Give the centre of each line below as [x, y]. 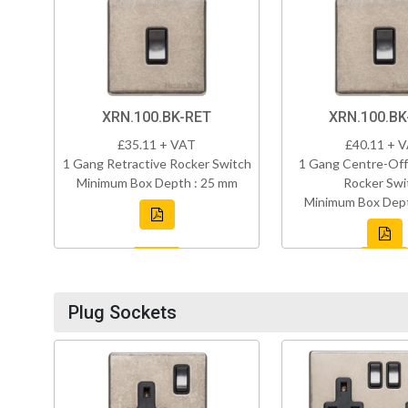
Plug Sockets [122, 313]
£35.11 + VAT [157, 145]
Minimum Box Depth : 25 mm [157, 183]
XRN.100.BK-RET [157, 117]
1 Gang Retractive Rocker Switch [157, 164]
